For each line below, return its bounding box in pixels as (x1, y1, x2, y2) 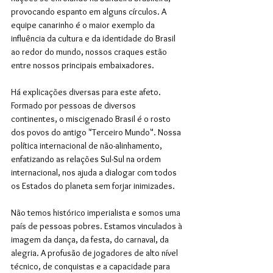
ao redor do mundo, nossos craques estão (11, 46, 169, 57)
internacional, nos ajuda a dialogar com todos (11, 166, 179, 178)
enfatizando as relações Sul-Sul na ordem (11, 153, 163, 165)
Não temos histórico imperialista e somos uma (11, 207, 182, 218)
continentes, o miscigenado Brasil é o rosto (11, 113, 172, 124)
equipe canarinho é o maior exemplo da (11, 19, 157, 30)
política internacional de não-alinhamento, (11, 140, 164, 151)
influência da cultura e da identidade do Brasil (11, 32, 177, 44)
